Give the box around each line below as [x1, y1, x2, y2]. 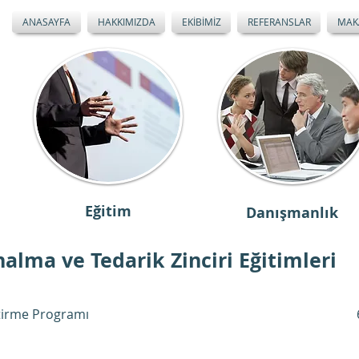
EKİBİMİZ [181, 15, 221, 28]
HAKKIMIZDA [97, 15, 155, 28]
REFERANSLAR [247, 15, 311, 28]
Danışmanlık [246, 203, 338, 223]
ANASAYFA [22, 15, 71, 28]
